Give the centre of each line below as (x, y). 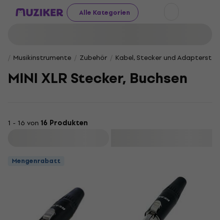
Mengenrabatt (36, 161)
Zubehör (93, 58)
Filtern (59, 138)
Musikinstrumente (42, 58)
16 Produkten (64, 123)
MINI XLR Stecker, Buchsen (98, 78)
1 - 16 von (24, 123)
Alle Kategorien (105, 12)
